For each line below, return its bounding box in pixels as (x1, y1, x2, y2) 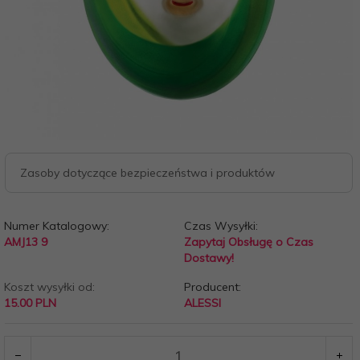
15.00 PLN (4, 296, 56, 310)
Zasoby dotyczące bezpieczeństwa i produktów (20, 166, 275, 180)
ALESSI (183, 296, 221, 310)
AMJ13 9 (4, 235, 47, 249)
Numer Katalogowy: (4, 219, 109, 233)
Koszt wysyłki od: (4, 280, 95, 294)
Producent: (183, 280, 241, 294)
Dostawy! (183, 251, 234, 265)
